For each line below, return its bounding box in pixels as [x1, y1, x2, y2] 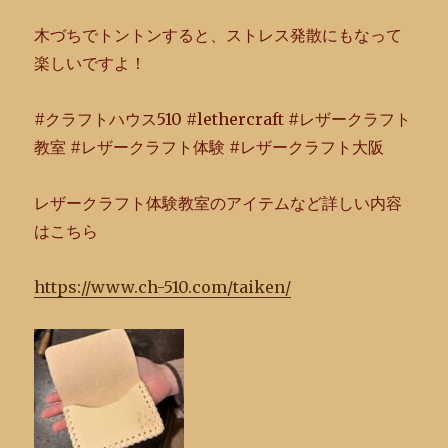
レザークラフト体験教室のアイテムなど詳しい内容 [34, 193, 403, 213]
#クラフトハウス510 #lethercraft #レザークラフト [34, 109, 412, 129]
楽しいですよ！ [34, 53, 147, 73]
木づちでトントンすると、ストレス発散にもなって [34, 25, 403, 45]
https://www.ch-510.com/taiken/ [34, 277, 292, 297]
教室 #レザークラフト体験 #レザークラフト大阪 [34, 137, 385, 157]
